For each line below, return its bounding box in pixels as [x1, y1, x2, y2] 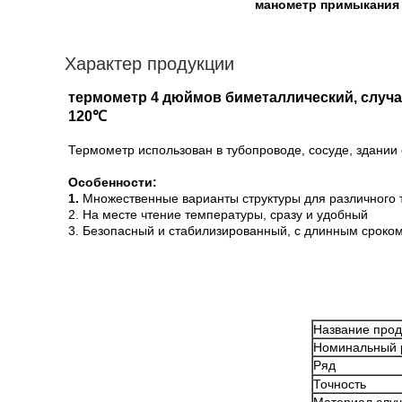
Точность [313, 377, 366, 391]
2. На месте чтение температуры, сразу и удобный [68, 207, 368, 222]
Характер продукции [65, 54, 234, 74]
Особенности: [68, 175, 157, 189]
